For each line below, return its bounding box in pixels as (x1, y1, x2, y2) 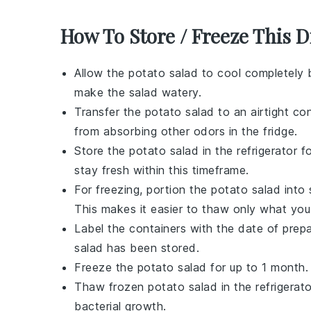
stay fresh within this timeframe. (74, 162, 249, 177)
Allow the (74, 65, 128, 80)
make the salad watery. (74, 85, 201, 99)
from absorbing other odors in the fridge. (74, 124, 298, 138)
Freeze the (74, 260, 137, 274)
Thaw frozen (74, 279, 148, 294)
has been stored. (103, 240, 199, 255)
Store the (74, 143, 129, 158)
